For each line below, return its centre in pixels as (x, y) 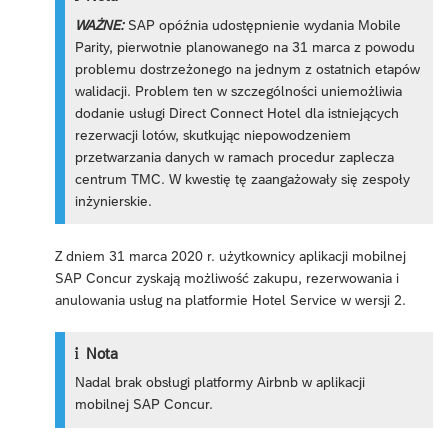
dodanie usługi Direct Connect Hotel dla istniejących (237, 112)
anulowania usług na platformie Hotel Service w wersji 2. (230, 300)
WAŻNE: (100, 24)
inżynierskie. (114, 200)
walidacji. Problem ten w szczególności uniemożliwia (239, 90)
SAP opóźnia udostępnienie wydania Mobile (263, 24)
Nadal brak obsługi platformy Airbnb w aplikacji (220, 382)
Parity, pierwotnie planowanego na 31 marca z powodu (245, 46)
